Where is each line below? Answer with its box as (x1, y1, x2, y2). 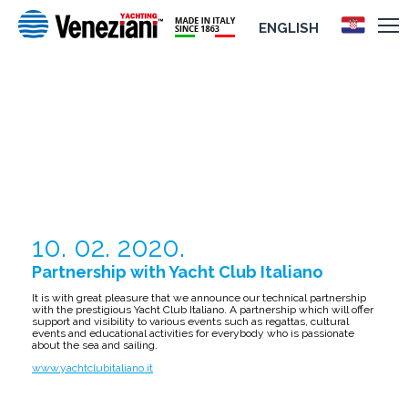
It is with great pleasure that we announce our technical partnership (32, 291, 366, 304)
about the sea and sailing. (32, 339, 158, 352)
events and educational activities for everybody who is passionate (32, 327, 354, 340)
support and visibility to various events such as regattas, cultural (32, 315, 349, 328)
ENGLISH (259, 20, 319, 36)
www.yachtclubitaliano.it (32, 362, 153, 374)
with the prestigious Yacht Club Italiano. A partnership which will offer (32, 303, 373, 316)
